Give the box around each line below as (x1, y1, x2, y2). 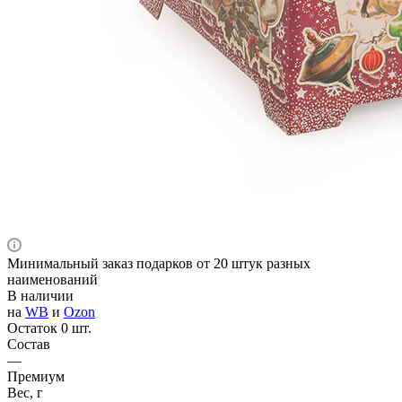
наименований (7, 271, 98, 287)
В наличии (7, 287, 74, 303)
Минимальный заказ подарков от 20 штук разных (7, 255, 310, 271)
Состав (7, 336, 50, 352)
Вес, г (7, 384, 43, 400)
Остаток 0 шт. (7, 319, 92, 336)
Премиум (7, 368, 65, 384)
